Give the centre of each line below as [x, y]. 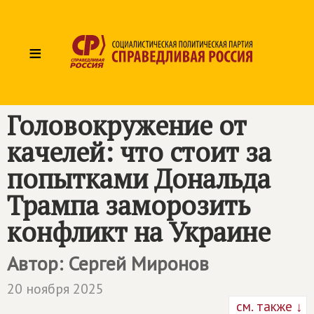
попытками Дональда [139, 179]
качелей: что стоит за [139, 152]
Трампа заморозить [129, 205]
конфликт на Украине [139, 232]
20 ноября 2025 [55, 289]
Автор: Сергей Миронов [108, 263]
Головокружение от [127, 125]
